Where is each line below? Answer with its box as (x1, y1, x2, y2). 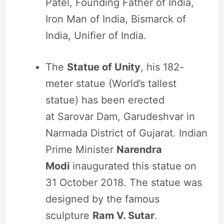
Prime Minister (45, 143, 116, 155)
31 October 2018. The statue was (45, 176, 202, 188)
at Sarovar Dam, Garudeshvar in (45, 110, 195, 122)
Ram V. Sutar (92, 209, 154, 221)
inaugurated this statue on (69, 159, 196, 172)
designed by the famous (45, 192, 159, 205)
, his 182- (140, 60, 184, 73)
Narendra (116, 143, 162, 155)
